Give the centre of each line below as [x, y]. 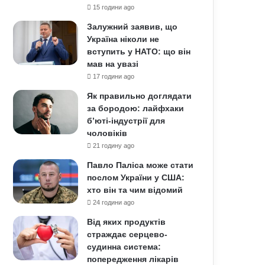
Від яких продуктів [127, 222]
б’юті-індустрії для [126, 121]
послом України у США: [136, 177]
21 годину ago [114, 146]
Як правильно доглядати [140, 96]
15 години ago [114, 7]
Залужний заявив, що [132, 27]
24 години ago [114, 202]
